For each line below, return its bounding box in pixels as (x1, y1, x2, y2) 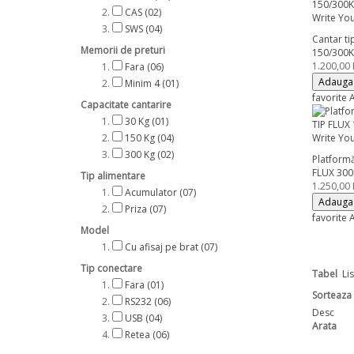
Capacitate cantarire (81, 98, 171, 111)
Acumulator (125, 186, 179, 199)
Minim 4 (125, 77, 162, 90)
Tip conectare (81, 262, 142, 275)
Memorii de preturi (81, 43, 165, 57)
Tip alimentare (81, 169, 145, 183)
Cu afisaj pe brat (125, 240, 201, 254)
